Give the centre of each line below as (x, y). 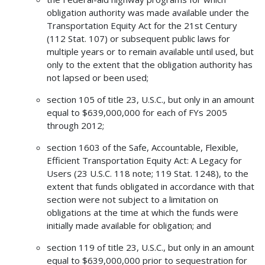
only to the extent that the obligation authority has (149, 65)
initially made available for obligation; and (129, 226)
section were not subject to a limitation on (132, 200)
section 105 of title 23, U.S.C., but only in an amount (150, 100)
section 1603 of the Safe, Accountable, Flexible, (142, 148)
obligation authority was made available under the (148, 13)
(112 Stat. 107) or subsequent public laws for (138, 39)
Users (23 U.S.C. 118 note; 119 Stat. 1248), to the (147, 174)
